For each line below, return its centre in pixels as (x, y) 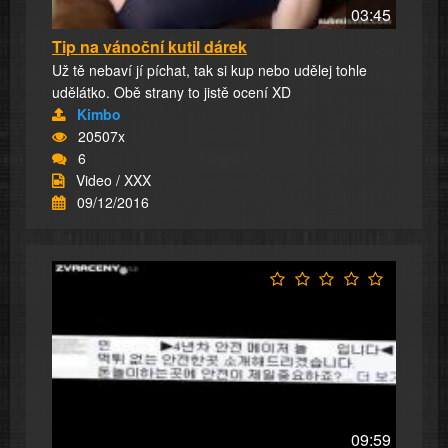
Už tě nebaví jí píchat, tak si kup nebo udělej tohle (209, 69)
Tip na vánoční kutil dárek (149, 46)
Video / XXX (113, 179)
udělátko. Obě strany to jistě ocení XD (171, 91)
